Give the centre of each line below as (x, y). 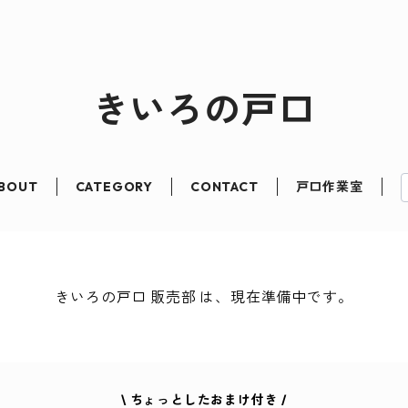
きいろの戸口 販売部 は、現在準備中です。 (204, 297)
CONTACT (224, 187)
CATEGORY (114, 187)
